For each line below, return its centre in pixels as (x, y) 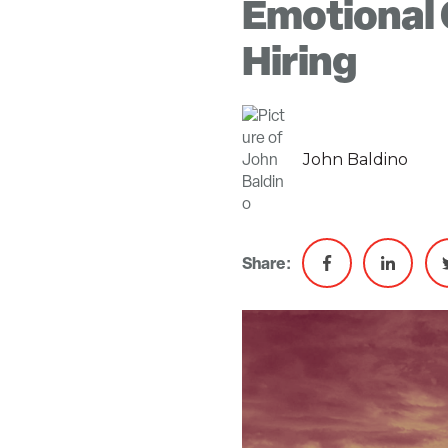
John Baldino (356, 160)
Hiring (299, 59)
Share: (266, 262)
